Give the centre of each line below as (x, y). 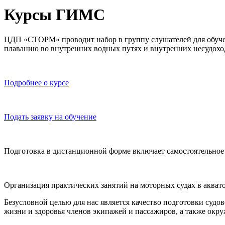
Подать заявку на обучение (50, 117)
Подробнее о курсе (36, 82)
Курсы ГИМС (54, 15)
